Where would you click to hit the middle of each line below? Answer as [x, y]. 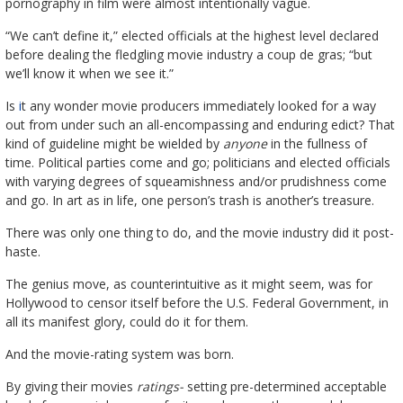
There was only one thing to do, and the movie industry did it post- [199, 232]
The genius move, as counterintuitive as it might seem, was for [188, 283]
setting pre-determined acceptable [287, 386]
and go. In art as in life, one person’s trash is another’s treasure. [189, 200]
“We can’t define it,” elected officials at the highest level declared [192, 35]
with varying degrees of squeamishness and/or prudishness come [196, 181]
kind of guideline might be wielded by [114, 143]
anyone [245, 143]
